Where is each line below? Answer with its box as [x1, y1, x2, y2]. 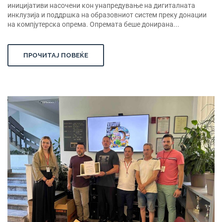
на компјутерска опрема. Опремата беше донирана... [7, 20, 179, 28]
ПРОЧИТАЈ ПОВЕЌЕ [23, 51, 88, 59]
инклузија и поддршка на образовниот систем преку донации [7, 10, 207, 19]
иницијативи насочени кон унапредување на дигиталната [7, 1, 195, 9]
